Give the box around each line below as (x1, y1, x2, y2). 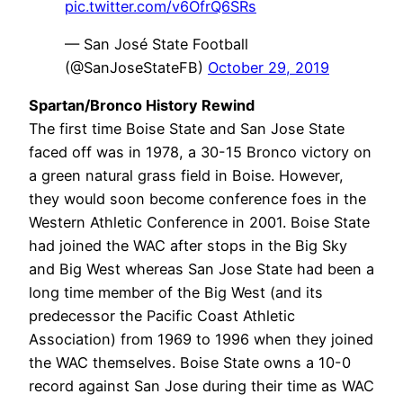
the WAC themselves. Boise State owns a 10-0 (29, 354, 351, 372)
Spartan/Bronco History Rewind (29, 96, 255, 115)
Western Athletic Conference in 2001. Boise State (29, 213, 370, 232)
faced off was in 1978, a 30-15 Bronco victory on (29, 143, 372, 162)
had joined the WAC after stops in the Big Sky (29, 237, 347, 255)
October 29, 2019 (208, 58, 329, 77)
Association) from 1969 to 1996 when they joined (29, 330, 373, 349)
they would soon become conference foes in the (29, 190, 366, 209)
